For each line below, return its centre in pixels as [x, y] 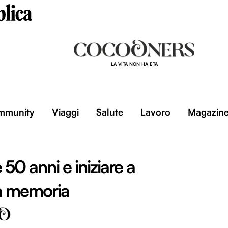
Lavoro [155, 112]
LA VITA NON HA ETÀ [134, 64]
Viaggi [65, 112]
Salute [109, 112]
